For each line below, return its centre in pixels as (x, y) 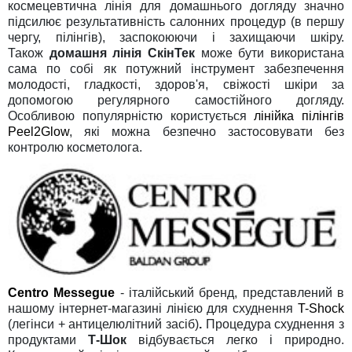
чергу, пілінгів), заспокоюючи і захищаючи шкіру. (176, 37)
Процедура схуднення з (275, 324)
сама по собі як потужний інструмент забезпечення (176, 68)
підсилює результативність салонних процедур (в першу (176, 21)
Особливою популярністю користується (131, 115)
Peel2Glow (38, 131)
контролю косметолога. (75, 147)
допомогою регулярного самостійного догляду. (176, 100)
